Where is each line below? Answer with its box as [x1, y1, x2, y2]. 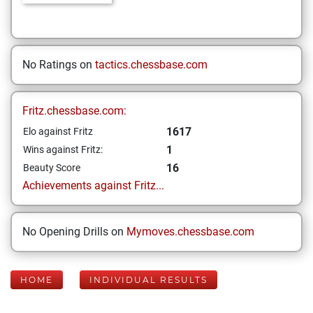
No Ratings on [22, 58, 95, 71]
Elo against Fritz [23, 126, 93, 137]
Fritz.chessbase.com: [22, 104, 126, 117]
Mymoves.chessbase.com [126, 225, 254, 238]
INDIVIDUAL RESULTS [89, 275, 208, 285]
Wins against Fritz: [23, 144, 103, 155]
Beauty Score [23, 162, 80, 173]
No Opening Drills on [22, 225, 126, 238]
